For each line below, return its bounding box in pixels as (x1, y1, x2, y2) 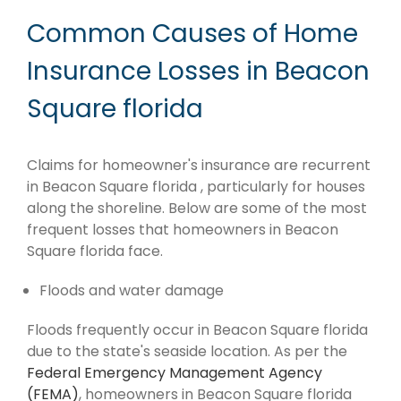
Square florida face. (27, 241, 163, 262)
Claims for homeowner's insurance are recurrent (27, 155, 371, 176)
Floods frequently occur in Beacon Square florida (27, 320, 368, 341)
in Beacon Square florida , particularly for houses (27, 176, 365, 198)
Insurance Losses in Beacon (27, 53, 370, 89)
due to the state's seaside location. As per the (27, 341, 347, 363)
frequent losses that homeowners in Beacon (27, 219, 338, 241)
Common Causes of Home (27, 15, 358, 51)
